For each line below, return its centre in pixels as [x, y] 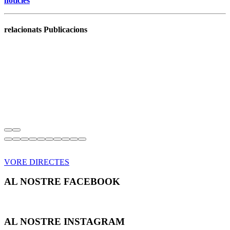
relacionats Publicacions [46, 29]
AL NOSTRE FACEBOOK [62, 182]
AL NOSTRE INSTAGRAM [64, 221]
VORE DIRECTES [37, 162]
